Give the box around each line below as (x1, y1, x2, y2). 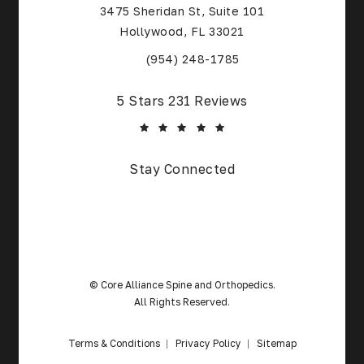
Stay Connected (129, 160, 235, 177)
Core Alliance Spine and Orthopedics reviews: (18, 91, 315, 108)
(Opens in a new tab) (181, 50, 303, 65)
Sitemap (256, 336, 297, 349)
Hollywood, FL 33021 (119, 24, 245, 38)
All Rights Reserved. (134, 295, 230, 308)
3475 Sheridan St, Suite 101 (99, 3, 265, 18)
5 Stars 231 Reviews (116, 92, 248, 109)
